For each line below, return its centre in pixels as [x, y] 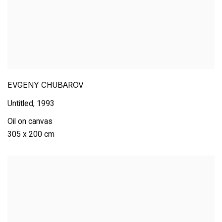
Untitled [20, 104]
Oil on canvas [30, 121]
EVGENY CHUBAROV [46, 85]
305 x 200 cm [31, 134]
